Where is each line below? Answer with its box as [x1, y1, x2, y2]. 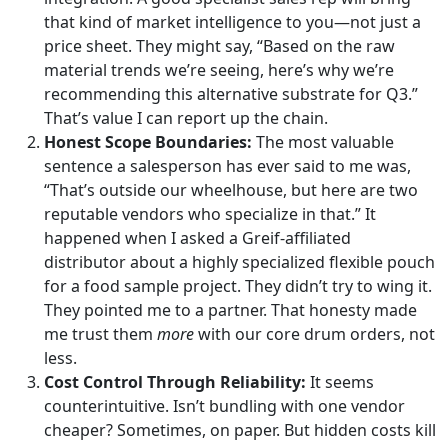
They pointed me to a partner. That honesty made [44, 299, 417, 321]
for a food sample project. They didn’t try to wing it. [44, 275, 432, 297]
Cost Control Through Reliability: [44, 371, 306, 393]
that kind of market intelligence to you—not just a [44, 11, 421, 33]
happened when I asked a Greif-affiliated [44, 227, 351, 249]
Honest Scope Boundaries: [44, 131, 252, 153]
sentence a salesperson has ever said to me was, [44, 155, 411, 177]
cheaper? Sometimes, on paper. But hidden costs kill [44, 419, 436, 441]
